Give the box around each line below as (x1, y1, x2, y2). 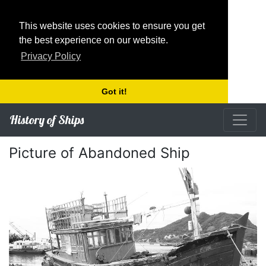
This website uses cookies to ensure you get (19, 21, 205, 31)
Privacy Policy (21, 51, 81, 62)
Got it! (101, 87, 127, 97)
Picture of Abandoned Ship (9, 144, 190, 161)
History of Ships (9, 112, 84, 127)
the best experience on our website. (19, 35, 168, 45)
